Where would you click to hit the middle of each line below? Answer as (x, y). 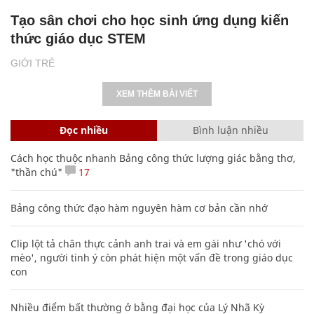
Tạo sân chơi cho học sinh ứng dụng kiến (150, 20)
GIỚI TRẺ (33, 63)
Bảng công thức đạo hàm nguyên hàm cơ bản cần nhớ (139, 207)
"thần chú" (36, 172)
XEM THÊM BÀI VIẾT (157, 94)
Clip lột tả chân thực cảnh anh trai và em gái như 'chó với (146, 243)
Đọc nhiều (84, 130)
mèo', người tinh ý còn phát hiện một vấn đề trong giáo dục (152, 257)
